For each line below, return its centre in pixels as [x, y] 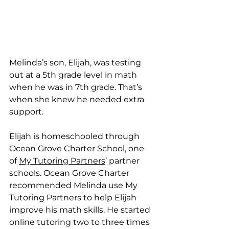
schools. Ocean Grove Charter [70, 173]
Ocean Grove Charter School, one [78, 148]
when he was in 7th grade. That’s [77, 87]
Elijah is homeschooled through [75, 136]
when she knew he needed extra [78, 99]
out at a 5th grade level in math [74, 75]
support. [27, 111]
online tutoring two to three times [81, 222]
